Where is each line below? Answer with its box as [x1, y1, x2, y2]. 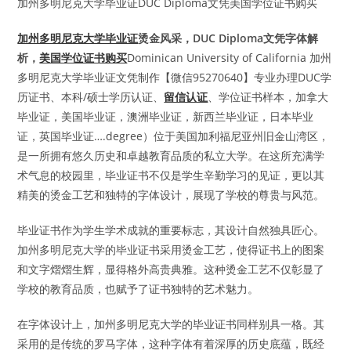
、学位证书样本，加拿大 [208, 89, 329, 104]
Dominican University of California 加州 [127, 49, 332, 65]
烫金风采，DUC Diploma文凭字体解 [138, 30, 319, 45]
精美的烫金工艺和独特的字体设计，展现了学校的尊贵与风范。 [17, 186, 325, 202]
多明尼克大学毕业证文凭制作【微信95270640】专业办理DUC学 [17, 69, 332, 85]
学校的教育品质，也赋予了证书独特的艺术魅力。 [17, 280, 259, 296]
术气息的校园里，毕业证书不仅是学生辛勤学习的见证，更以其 [17, 167, 325, 183]
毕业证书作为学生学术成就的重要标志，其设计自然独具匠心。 [17, 222, 325, 237]
